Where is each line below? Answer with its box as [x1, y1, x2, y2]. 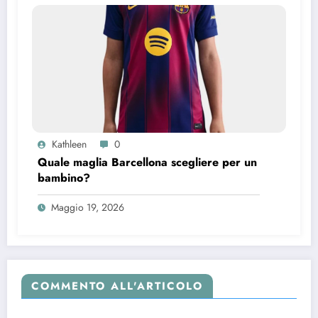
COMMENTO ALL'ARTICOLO [31, 278, 203, 294]
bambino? [38, 169, 90, 186]
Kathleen [52, 136, 87, 151]
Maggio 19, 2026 [51, 199, 124, 214]
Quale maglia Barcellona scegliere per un [38, 153, 257, 170]
